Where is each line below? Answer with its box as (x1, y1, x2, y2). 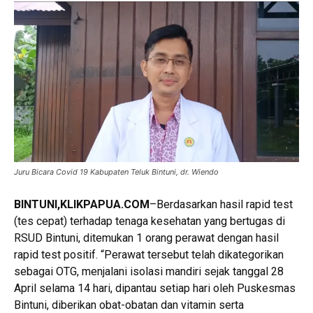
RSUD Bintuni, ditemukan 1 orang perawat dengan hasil (14, 231, 279, 245)
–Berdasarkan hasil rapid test (150, 198, 293, 212)
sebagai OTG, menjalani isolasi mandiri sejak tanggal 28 (14, 265, 284, 279)
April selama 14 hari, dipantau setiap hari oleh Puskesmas (14, 282, 296, 296)
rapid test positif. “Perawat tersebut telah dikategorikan (14, 248, 284, 262)
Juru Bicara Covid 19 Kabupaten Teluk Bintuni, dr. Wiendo (14, 167, 219, 177)
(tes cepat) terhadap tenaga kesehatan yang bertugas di (14, 214, 285, 228)
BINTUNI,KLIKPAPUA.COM (14, 198, 150, 212)
